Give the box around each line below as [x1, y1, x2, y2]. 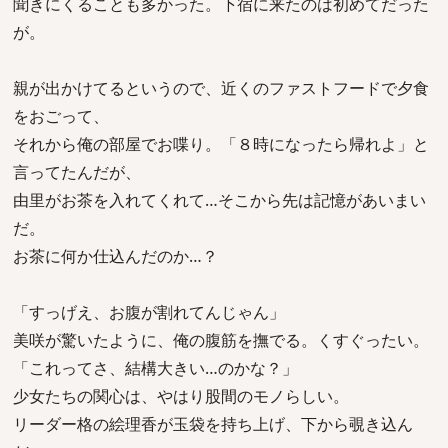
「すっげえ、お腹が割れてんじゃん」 [13, 301, 285, 323]
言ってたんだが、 [13, 161, 141, 183]
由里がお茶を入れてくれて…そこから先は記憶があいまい [13, 189, 426, 211]
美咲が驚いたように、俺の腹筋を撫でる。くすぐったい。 [13, 329, 429, 351]
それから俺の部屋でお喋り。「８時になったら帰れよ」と [13, 133, 429, 155]
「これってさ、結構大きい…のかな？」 [13, 357, 298, 379]
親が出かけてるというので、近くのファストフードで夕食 [13, 77, 429, 99]
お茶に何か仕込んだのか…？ [13, 245, 218, 267]
